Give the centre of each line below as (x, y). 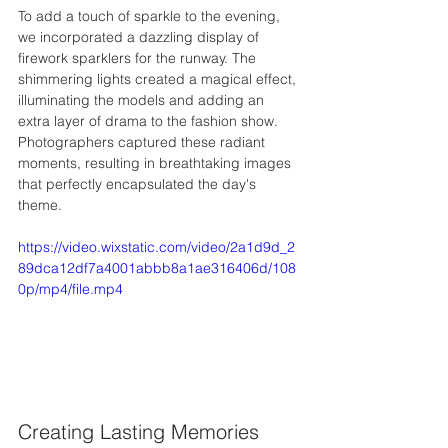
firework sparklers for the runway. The (139, 58)
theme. (40, 205)
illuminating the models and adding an (143, 100)
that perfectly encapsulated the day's (139, 184)
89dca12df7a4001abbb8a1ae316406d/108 (157, 268)
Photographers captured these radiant (143, 142)
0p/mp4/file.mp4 (70, 289)
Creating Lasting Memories (138, 431)
